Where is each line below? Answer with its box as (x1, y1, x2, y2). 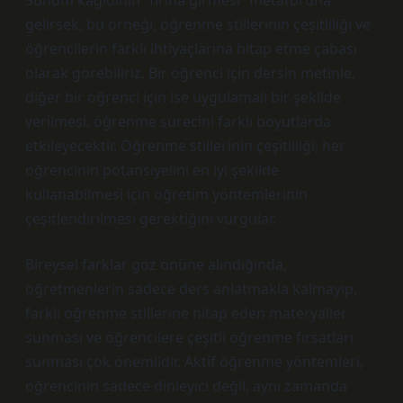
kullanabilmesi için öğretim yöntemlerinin (25, 184, 308, 204)
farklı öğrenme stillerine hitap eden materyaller (25, 303, 347, 323)
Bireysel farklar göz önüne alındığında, (25, 255, 287, 274)
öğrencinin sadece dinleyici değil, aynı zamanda (25, 376, 347, 396)
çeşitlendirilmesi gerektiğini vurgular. (25, 209, 276, 228)
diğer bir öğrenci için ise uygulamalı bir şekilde (25, 87, 341, 107)
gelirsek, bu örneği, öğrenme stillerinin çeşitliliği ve (25, 14, 371, 34)
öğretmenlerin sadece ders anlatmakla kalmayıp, (25, 279, 357, 299)
